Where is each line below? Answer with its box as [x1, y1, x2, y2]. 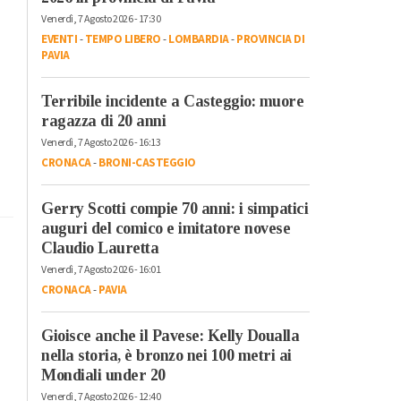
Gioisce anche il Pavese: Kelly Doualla [41, 326, 299, 345]
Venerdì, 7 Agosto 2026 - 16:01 [41, 261, 160, 277]
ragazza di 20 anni [41, 111, 166, 130]
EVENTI [41, 30, 77, 47]
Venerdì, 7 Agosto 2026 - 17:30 [41, 11, 160, 27]
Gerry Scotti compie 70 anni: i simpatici [41, 199, 308, 218]
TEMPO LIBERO [84, 30, 161, 47]
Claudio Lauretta [41, 238, 158, 257]
